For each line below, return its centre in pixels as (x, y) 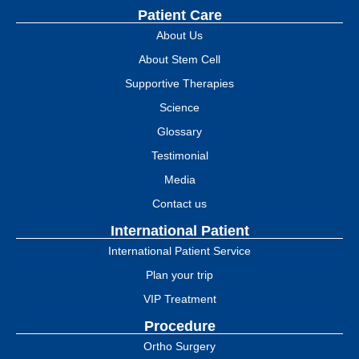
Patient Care (179, 15)
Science (179, 107)
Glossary (179, 131)
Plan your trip (179, 274)
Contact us (179, 203)
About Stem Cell (179, 59)
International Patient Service (179, 250)
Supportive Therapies (179, 83)
